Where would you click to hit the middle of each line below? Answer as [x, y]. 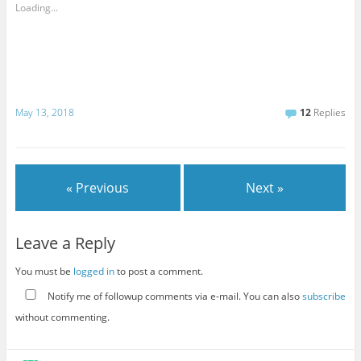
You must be [44, 271]
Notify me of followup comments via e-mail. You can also [173, 296]
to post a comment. [158, 271]
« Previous [98, 187]
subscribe [324, 296]
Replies [329, 112]
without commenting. [62, 317]
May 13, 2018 [44, 112]
